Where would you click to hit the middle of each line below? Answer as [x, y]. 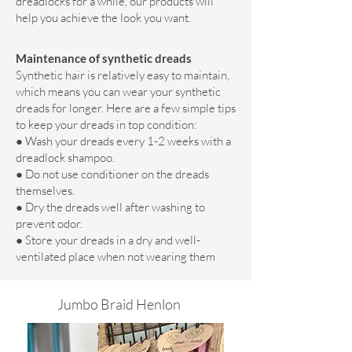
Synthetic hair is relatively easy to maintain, [123, 75]
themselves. [45, 191]
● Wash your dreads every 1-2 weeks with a [123, 141]
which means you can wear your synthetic [118, 92]
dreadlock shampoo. [65, 158]
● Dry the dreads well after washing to [110, 207]
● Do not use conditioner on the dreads [112, 174]
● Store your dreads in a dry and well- [108, 240]
